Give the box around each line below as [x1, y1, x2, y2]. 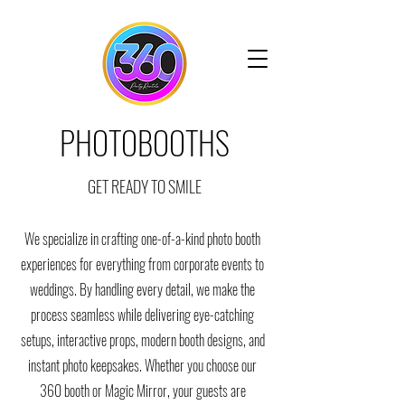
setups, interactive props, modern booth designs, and [20, 329, 265, 351]
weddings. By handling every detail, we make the [30, 278, 255, 300]
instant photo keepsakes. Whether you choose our [28, 354, 257, 376]
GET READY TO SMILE [88, 174, 202, 198]
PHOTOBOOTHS [60, 118, 230, 165]
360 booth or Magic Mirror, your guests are [39, 380, 246, 401]
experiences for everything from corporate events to [21, 253, 264, 275]
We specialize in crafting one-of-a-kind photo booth [24, 228, 260, 250]
